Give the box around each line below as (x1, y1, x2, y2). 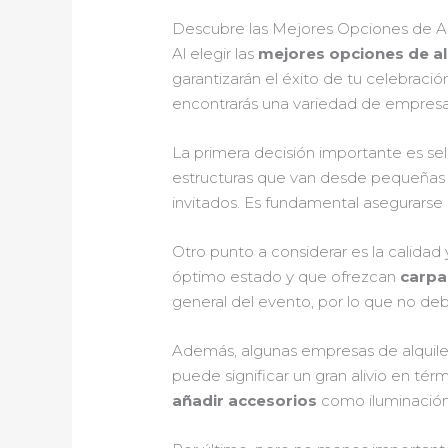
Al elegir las (172, 44, 259, 64)
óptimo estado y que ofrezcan (172, 267, 401, 287)
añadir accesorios (172, 391, 318, 411)
